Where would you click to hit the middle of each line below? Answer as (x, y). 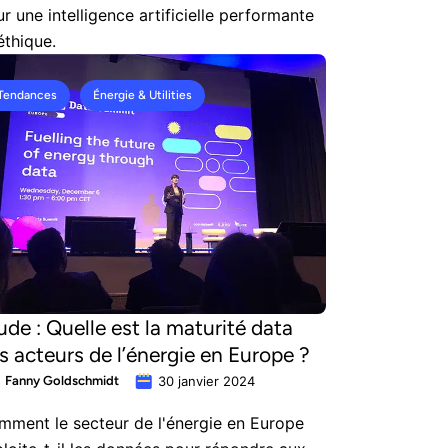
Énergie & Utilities (143, 95)
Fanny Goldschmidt (62, 380)
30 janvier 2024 (206, 381)
